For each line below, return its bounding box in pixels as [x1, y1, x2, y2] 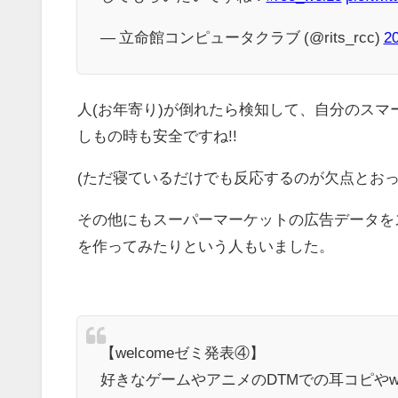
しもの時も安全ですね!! [77, 128, 237, 144]
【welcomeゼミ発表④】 [99, 344, 265, 360]
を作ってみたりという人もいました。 [77, 238, 334, 254]
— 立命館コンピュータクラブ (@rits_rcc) [99, 29, 384, 45]
